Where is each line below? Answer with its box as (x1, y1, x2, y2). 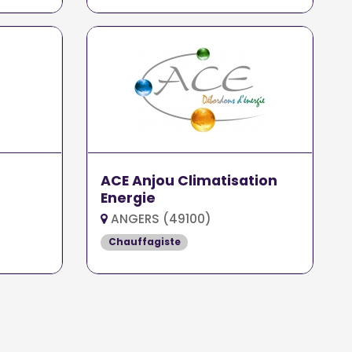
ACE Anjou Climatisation (101, 171, 278, 191)
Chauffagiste (108, 235, 181, 249)
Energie (101, 189, 156, 208)
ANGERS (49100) (108, 211, 212, 228)
